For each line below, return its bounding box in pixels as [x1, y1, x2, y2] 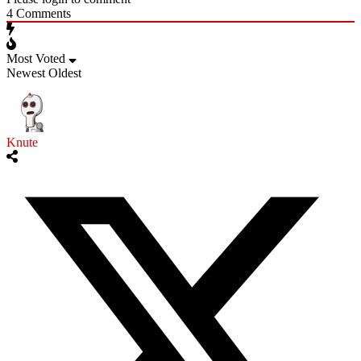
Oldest [48, 65, 81, 80]
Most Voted [6, 51, 65, 65]
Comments [13, 6, 71, 20]
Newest [6, 65, 45, 80]
